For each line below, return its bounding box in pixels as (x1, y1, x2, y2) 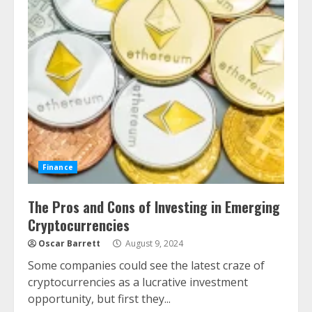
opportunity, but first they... (28, 291, 171, 307)
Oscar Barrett (38, 237, 100, 250)
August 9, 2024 (123, 237, 183, 250)
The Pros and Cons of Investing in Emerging (28, 196, 280, 218)
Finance (42, 162, 73, 173)
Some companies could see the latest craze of (28, 258, 265, 274)
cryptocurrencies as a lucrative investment (28, 274, 248, 290)
